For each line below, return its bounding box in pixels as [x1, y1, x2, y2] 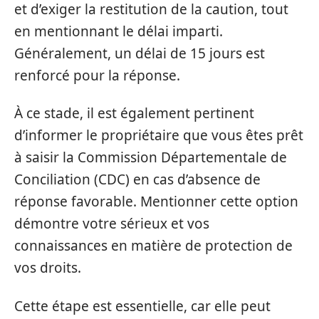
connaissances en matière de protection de [14, 236, 293, 255]
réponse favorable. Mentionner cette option [14, 192, 298, 211]
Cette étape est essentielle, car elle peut [14, 296, 271, 315]
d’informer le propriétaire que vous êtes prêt [14, 126, 303, 145]
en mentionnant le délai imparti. [14, 21, 223, 41]
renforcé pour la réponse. [14, 66, 180, 85]
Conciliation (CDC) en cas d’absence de [14, 170, 261, 189]
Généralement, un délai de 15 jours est [14, 43, 265, 63]
